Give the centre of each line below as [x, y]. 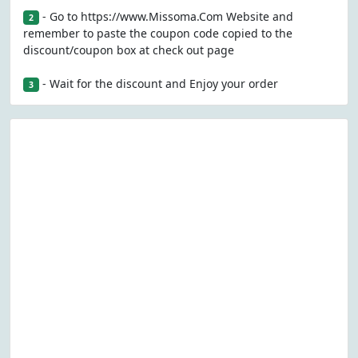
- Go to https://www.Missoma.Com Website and [166, 16]
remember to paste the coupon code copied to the [158, 33]
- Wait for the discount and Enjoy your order [158, 84]
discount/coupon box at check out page [129, 50]
